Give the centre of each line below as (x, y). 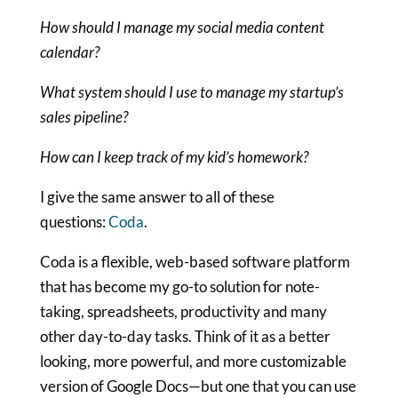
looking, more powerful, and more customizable (193, 361)
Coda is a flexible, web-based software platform (195, 262)
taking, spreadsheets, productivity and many (183, 311)
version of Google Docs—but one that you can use (198, 386)
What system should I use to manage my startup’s (191, 92)
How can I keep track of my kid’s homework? (174, 157)
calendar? (69, 52)
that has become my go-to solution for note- (179, 287)
